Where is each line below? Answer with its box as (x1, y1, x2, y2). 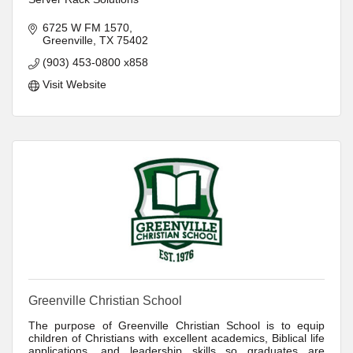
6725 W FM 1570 (42, 21, 129, 35)
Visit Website (42, 78, 106, 91)
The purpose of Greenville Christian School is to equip (28, 319, 325, 333)
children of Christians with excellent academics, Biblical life (28, 332, 325, 345)
